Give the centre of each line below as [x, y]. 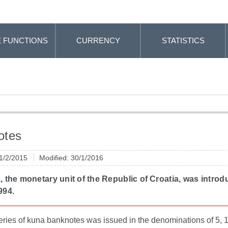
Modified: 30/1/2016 [71, 158]
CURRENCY [98, 40]
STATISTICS [183, 40]
